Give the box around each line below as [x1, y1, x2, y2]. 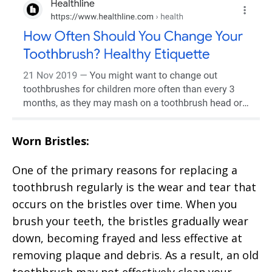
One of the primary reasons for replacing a [12, 162, 237, 177]
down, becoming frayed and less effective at [12, 230, 242, 245]
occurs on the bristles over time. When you [12, 196, 237, 211]
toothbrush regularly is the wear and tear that [12, 179, 256, 194]
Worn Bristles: [12, 133, 89, 148]
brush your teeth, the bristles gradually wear [12, 213, 248, 228]
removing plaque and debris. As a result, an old [12, 247, 259, 262]
